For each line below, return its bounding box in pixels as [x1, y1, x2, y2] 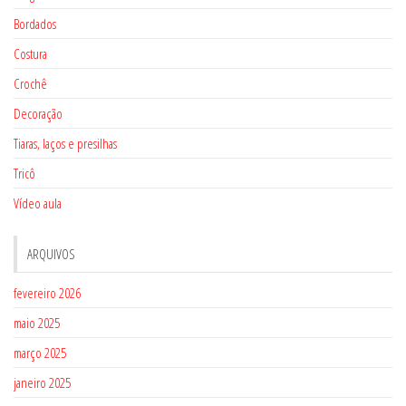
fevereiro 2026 [14, 284, 81, 302]
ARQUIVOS [27, 245, 75, 263]
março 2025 [14, 343, 66, 362]
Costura [14, 44, 47, 63]
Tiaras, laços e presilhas [14, 134, 117, 152]
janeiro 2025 [14, 373, 71, 391]
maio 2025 [14, 314, 60, 332]
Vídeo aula [14, 194, 62, 212]
